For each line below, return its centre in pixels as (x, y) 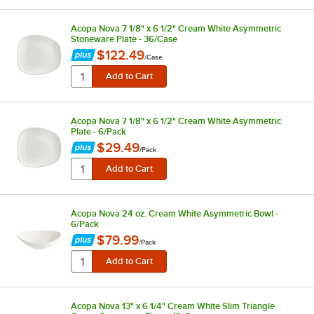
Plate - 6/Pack (98, 131)
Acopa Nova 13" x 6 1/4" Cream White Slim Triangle (172, 306)
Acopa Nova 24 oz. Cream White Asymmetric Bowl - (174, 213)
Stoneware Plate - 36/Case (124, 39)
